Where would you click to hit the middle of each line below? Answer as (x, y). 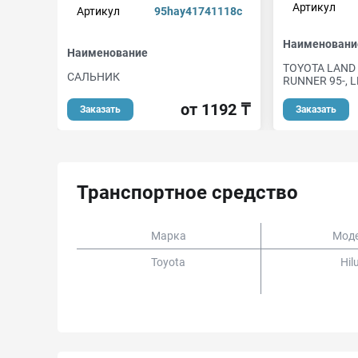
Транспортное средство (187, 193)
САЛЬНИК (93, 76)
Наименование (107, 52)
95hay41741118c (198, 12)
